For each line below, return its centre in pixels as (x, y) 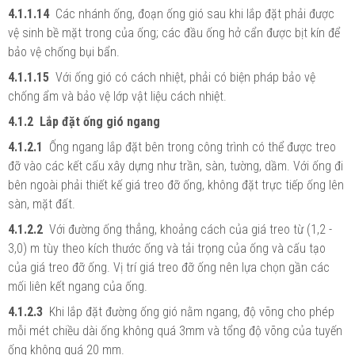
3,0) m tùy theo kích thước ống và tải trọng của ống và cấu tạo (167, 248)
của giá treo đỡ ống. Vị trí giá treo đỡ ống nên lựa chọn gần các (169, 267)
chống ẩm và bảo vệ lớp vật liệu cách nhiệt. (117, 96)
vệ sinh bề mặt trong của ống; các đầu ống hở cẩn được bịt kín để (174, 32)
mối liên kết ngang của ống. (78, 286)
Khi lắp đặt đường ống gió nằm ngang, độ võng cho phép (192, 311)
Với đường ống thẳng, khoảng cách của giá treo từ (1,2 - (191, 229)
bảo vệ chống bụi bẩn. (64, 52)
